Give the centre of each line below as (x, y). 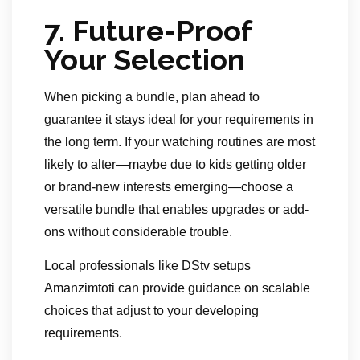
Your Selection (145, 60)
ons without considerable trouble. (138, 232)
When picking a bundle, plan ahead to (152, 97)
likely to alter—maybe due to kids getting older (175, 165)
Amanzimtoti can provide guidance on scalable (177, 288)
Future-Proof (162, 31)
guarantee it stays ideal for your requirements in (179, 120)
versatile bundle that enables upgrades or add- (176, 210)
